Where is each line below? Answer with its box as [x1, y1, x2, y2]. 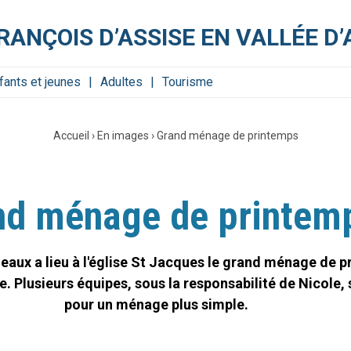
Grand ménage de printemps [156, 129, 299, 142]
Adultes [100, 74, 143, 89]
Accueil [52, 129, 89, 142]
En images [96, 129, 149, 142]
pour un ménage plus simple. [63, 296, 248, 313]
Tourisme [162, 74, 214, 89]
